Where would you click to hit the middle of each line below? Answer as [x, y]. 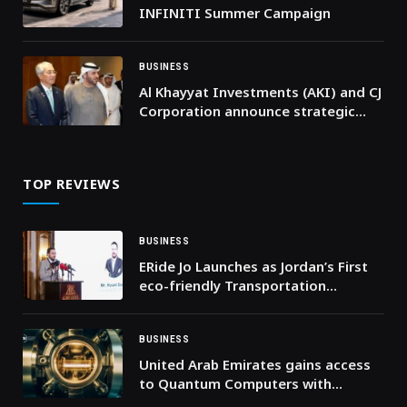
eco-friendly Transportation [233, 285]
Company [170, 304]
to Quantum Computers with [235, 383]
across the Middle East [215, 149]
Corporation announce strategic [247, 110]
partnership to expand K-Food [239, 129]
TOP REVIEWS [72, 183]
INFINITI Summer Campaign [235, 12]
